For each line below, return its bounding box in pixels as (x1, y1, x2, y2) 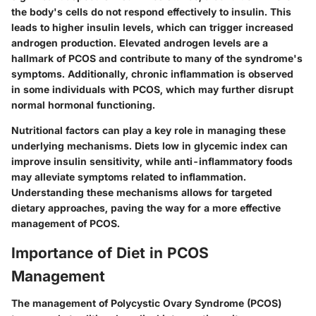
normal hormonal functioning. (11, 99, 155, 111)
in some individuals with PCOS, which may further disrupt (11, 83, 293, 96)
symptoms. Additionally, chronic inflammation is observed (11, 68, 293, 80)
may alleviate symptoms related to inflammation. (11, 171, 246, 183)
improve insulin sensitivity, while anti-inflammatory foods (11, 155, 293, 168)
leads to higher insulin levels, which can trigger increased (11, 21, 293, 34)
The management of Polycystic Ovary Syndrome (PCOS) (11, 296, 281, 309)
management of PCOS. (11, 217, 120, 230)
